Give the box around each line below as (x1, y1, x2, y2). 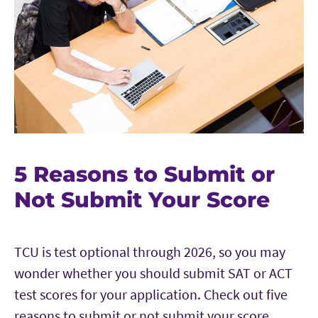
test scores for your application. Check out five (14, 285, 287, 304)
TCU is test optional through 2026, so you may (14, 243, 285, 261)
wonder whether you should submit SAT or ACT (14, 264, 292, 283)
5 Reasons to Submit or (14, 161, 275, 188)
